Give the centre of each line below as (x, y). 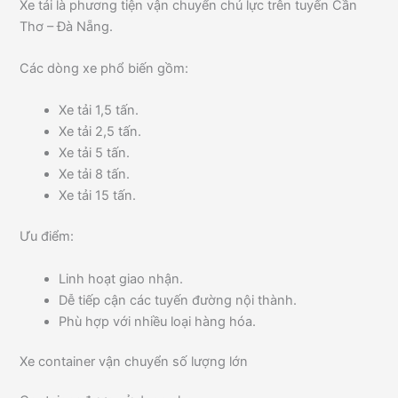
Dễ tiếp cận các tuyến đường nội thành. (178, 300)
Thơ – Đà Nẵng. (67, 26)
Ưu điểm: (47, 237)
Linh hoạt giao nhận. (121, 279)
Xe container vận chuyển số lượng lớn (134, 362)
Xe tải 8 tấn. (95, 175)
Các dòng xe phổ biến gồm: (104, 68)
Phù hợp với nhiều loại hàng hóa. (158, 321)
